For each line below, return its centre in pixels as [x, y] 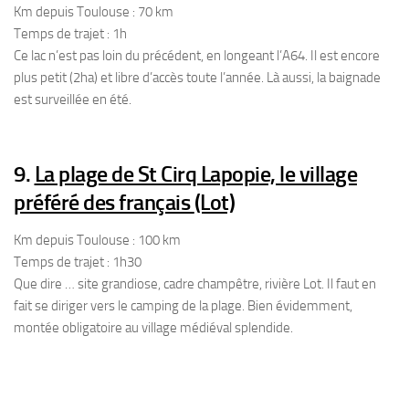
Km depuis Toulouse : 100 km [97, 240]
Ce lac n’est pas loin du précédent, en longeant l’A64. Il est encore [197, 56]
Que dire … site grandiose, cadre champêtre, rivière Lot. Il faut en [195, 284]
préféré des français [102, 202]
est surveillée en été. [73, 100]
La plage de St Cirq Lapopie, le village [195, 174]
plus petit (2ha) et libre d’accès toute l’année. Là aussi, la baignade [197, 78]
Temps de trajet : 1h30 [78, 262]
